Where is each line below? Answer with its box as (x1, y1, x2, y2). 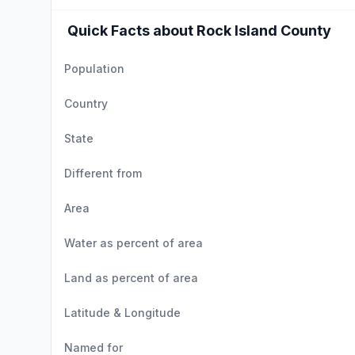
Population (64, 62, 124, 75)
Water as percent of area (64, 236, 203, 250)
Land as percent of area (64, 271, 198, 284)
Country (64, 97, 108, 110)
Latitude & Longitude (64, 306, 181, 319)
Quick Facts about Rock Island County (67, 22, 331, 39)
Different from (64, 166, 142, 180)
